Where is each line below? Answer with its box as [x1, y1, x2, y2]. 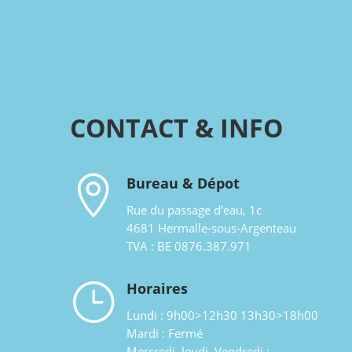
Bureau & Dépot [126, 174, 240, 193]
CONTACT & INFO [70, 110, 284, 145]
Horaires [126, 279, 188, 299]
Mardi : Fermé [126, 325, 203, 342]
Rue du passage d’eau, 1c [126, 202, 262, 218]
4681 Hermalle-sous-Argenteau [126, 220, 296, 236]
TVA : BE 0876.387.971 [126, 238, 251, 255]
